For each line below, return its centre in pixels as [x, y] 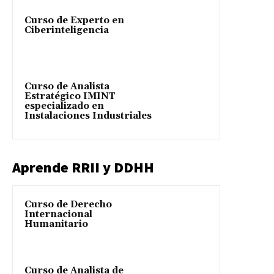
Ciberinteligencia [67, 30]
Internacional [58, 214]
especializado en [64, 106]
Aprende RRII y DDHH [83, 167]
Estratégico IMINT [70, 96]
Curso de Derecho [68, 204]
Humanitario [56, 224]
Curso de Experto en [74, 20]
